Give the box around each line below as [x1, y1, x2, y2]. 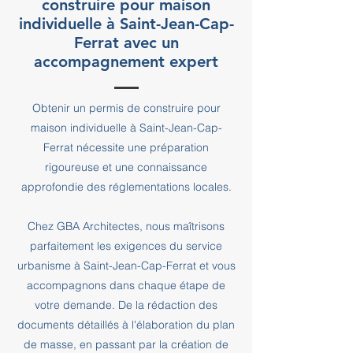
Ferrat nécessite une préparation [43, 140, 209, 154]
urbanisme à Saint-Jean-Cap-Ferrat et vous [17, 258, 236, 273]
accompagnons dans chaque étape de [27, 278, 225, 292]
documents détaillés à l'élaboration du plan [17, 318, 235, 332]
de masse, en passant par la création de [24, 337, 229, 351]
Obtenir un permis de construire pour [32, 101, 221, 115]
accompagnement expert [34, 52, 218, 71]
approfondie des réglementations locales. [20, 180, 232, 194]
